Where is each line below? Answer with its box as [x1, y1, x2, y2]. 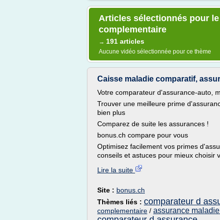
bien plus [97, 109, 125, 116]
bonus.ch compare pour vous [97, 131, 188, 139]
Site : [97, 186, 116, 194]
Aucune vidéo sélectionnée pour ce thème [99, 48, 211, 55]
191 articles [106, 37, 144, 45]
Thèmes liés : [97, 198, 144, 206]
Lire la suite [97, 166, 135, 174]
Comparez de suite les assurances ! [97, 120, 209, 128]
